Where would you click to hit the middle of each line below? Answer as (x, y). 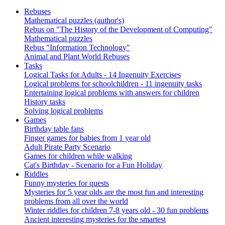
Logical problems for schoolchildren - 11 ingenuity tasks (113, 84)
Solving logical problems (64, 111)
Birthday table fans (54, 129)
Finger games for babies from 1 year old (87, 138)
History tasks (45, 102)
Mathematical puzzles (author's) (74, 20)
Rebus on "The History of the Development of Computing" (118, 29)
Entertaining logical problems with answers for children (112, 93)
